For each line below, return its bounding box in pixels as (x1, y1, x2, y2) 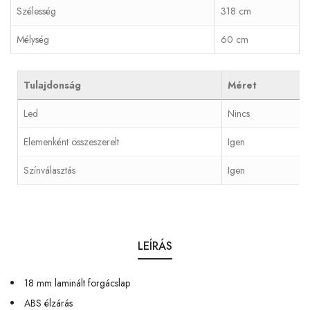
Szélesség (17, 3, 56, 18)
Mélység (17, 32, 49, 46)
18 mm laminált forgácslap (24, 275, 130, 290)
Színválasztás (24, 163, 75, 177)
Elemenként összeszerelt (24, 134, 119, 149)
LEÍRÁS (138, 237, 172, 254)
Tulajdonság (24, 77, 81, 92)
